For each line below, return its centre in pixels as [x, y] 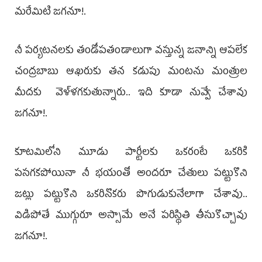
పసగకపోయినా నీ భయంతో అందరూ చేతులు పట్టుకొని [131, 174]
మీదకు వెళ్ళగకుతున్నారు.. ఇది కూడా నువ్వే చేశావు [131, 93]
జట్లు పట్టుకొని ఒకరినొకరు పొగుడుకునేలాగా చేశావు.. [131, 195]
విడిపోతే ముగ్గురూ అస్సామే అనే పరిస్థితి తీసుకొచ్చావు [131, 216]
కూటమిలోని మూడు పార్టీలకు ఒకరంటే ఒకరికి [131, 153]
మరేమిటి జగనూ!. [51, 13]
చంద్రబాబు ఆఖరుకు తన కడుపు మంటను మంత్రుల [131, 72]
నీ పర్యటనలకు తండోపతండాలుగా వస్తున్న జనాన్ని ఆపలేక [131, 51]
